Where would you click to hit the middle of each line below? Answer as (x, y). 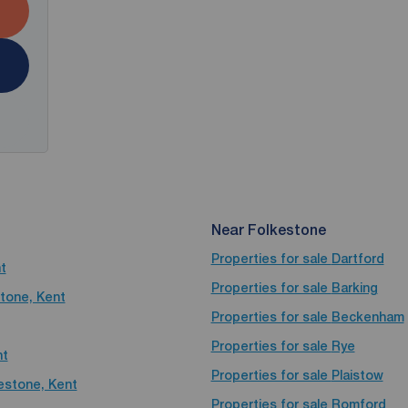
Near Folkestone (268, 230)
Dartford (357, 259)
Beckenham (367, 317)
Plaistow (357, 375)
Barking (354, 288)
